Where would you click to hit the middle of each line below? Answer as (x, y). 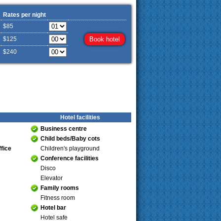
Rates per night (24, 15)
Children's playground (70, 148)
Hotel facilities (80, 117)
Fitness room (58, 198)
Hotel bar (53, 208)
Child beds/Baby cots (70, 139)
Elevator (52, 178)
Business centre (64, 129)
